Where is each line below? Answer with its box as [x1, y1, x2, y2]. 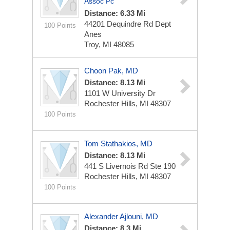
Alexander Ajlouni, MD [84, 212, 158, 221]
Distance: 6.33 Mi [84, 9, 145, 17]
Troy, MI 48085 [84, 40, 134, 49]
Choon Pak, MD [84, 66, 138, 75]
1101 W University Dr [84, 89, 156, 98]
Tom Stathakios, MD [84, 139, 152, 148]
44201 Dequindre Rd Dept [84, 20, 171, 28]
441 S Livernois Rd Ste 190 [84, 162, 176, 170]
